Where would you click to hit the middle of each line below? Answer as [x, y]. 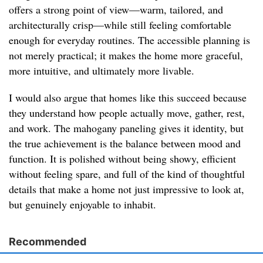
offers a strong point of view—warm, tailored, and [116, 10]
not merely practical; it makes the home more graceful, [126, 55]
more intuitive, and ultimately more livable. [102, 71]
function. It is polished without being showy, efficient [122, 159]
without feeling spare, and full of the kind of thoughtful [127, 174]
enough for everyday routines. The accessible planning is [129, 40]
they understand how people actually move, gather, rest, [127, 113]
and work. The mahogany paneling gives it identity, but [126, 128]
